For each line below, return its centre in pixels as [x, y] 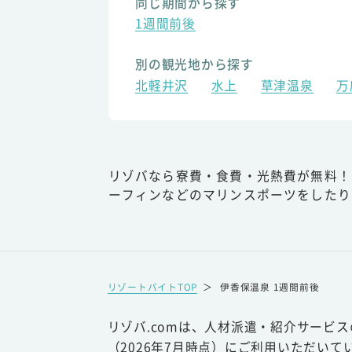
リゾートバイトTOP [152, 286]
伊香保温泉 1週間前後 [270, 286]
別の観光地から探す [194, 64]
